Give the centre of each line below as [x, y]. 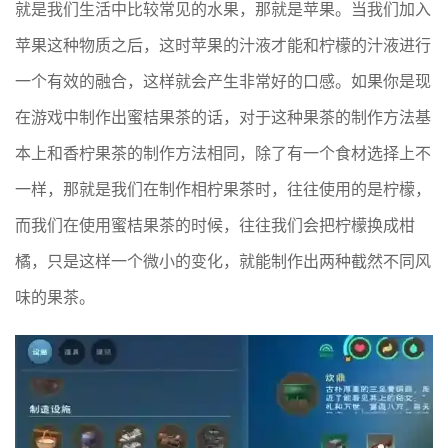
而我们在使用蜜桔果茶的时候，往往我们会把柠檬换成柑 [215, 224]
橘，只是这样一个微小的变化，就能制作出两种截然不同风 [223, 260]
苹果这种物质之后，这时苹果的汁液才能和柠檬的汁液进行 [223, 44]
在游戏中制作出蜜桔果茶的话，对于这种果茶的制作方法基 [223, 116]
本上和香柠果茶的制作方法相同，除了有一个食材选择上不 [223, 152]
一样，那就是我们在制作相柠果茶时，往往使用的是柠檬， [223, 188]
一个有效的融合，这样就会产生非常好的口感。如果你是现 [223, 80]
